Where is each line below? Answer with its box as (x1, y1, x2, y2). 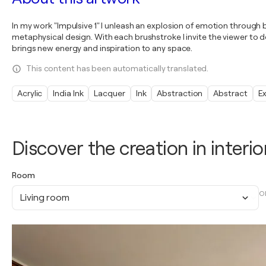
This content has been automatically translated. (26, 64, 209, 73)
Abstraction (157, 88, 203, 98)
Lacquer (94, 88, 125, 98)
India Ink (53, 88, 84, 98)
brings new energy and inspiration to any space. (12, 43, 193, 53)
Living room (20, 192, 69, 203)
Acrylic (17, 88, 43, 98)
